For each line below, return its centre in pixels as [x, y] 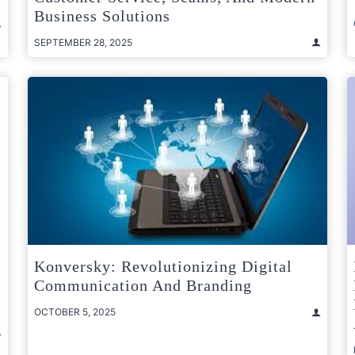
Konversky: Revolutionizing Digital [163, 267]
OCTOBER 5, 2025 [75, 312]
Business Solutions [102, 15]
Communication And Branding [143, 286]
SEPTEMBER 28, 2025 [83, 42]
